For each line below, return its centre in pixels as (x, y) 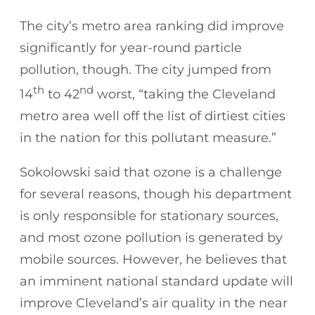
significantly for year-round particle (131, 47)
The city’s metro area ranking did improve (152, 26)
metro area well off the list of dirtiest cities (153, 116)
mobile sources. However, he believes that (153, 259)
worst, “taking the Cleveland (185, 94)
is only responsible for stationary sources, (149, 216)
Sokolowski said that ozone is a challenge (151, 172)
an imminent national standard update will (156, 281)
